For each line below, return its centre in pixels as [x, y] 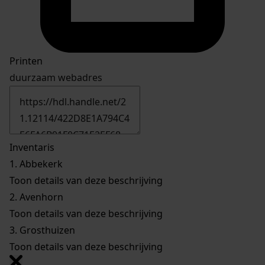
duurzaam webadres [56, 78]
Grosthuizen [47, 230]
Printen [26, 61]
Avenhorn [40, 197]
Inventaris [32, 148]
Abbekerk [40, 164]
